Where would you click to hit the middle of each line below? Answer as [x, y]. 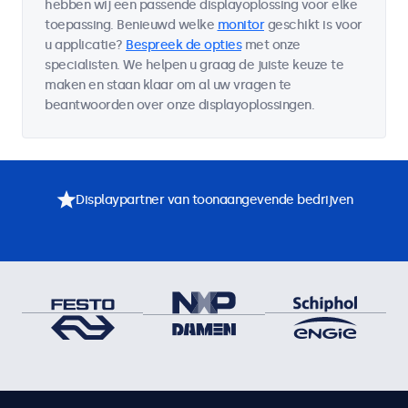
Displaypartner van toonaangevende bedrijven [214, 199]
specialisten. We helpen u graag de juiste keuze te [194, 65]
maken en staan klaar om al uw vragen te [168, 85]
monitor [240, 25]
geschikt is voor [313, 25]
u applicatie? [85, 45]
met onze [271, 45]
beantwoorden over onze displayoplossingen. [179, 105]
